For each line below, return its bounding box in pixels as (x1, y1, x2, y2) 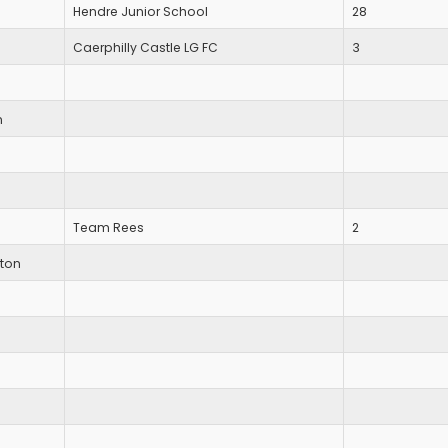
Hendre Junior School (73, 3, 208, 21)
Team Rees (73, 219, 144, 237)
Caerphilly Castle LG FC (73, 39, 218, 57)
